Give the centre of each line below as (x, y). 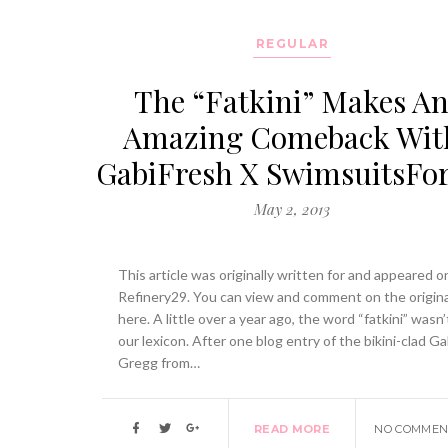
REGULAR (292, 43)
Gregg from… (158, 363)
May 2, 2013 (291, 208)
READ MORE (291, 428)
